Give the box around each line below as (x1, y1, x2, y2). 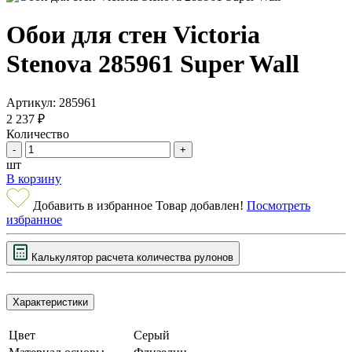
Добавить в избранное (33, 198, 152, 212)
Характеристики (13, 295, 88, 308)
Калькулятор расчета (31, 251, 137, 263)
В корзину (6, 171, 61, 185)
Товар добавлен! (156, 198, 247, 212)
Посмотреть (247, 198, 310, 212)
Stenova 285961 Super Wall (6, 49, 299, 79)
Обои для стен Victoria (6, 20, 260, 49)
